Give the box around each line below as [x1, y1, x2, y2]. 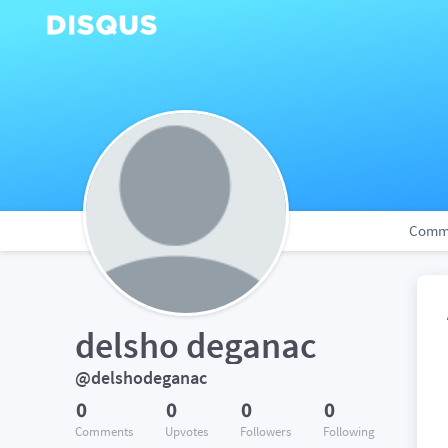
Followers [240, 423, 291, 440]
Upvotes [165, 423, 208, 440]
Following [323, 423, 375, 440]
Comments [75, 423, 133, 440]
